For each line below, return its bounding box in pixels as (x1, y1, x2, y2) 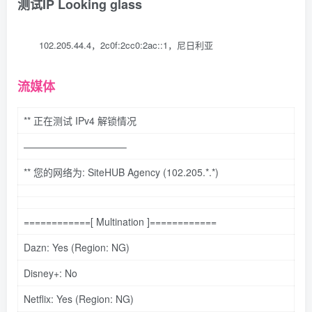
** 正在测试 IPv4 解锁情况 (24, 113, 136, 127)
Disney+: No (24, 265, 77, 280)
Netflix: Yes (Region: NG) (24, 291, 134, 306)
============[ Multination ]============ (24, 214, 217, 228)
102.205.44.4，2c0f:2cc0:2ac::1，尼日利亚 (38, 38, 213, 52)
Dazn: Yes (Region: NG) (24, 240, 130, 254)
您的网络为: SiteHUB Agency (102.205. (31, 164, 205, 179)
